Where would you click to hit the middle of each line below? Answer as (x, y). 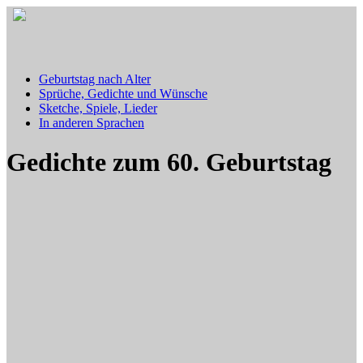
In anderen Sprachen (92, 123)
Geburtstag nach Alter (95, 79)
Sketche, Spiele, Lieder (98, 108)
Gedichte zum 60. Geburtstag (169, 162)
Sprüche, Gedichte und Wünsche (123, 94)
